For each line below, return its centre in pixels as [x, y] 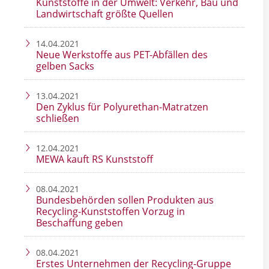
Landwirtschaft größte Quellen [105, 14]
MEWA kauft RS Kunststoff [95, 159]
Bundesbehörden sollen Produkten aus [125, 200]
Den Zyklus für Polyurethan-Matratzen [122, 107]
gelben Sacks [65, 66]
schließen [58, 119]
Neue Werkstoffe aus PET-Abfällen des [122, 55]
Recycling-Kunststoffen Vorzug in [110, 212]
